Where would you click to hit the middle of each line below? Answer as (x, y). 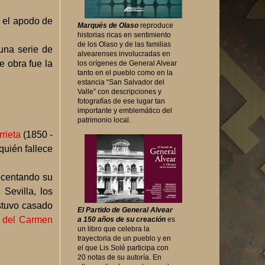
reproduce (156, 26)
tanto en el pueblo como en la (125, 73)
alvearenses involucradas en (124, 54)
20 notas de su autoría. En (119, 257)
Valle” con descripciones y (119, 92)
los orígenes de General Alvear (127, 64)
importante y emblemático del (125, 111)
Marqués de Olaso (108, 26)
